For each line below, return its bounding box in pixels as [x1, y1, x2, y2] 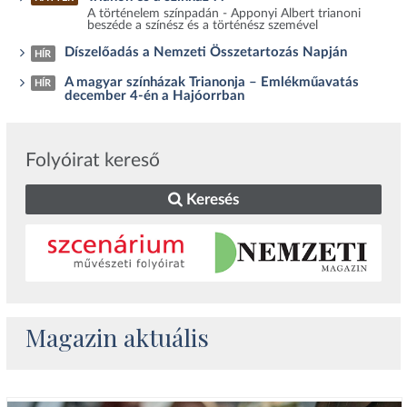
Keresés [182, 191, 239, 207]
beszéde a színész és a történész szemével [87, 19, 319, 33]
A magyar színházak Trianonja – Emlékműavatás [65, 74, 360, 89]
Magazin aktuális [25, 321, 210, 354]
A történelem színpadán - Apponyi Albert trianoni [87, 7, 362, 21]
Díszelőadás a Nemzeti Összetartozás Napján [65, 45, 348, 60]
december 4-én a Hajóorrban [65, 88, 245, 103]
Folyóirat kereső [25, 151, 161, 171]
